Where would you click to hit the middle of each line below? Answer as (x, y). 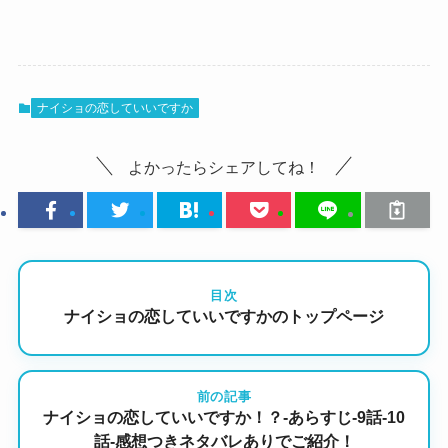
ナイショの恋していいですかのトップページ (224, 317)
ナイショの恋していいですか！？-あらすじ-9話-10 (224, 418)
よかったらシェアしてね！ (224, 166)
